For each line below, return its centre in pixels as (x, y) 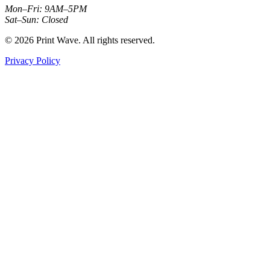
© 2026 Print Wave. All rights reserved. (80, 40)
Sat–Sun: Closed (36, 19)
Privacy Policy (33, 60)
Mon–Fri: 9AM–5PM (46, 8)
